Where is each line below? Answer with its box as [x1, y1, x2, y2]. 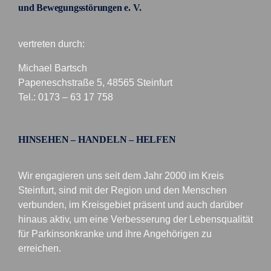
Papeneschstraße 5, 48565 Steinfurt [18, 77, 172, 88]
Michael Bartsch [18, 62, 87, 73]
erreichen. [18, 243, 61, 253]
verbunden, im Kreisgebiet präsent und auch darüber [18, 199, 243, 210]
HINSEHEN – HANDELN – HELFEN [18, 134, 176, 145]
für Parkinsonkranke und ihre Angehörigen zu [18, 228, 212, 239]
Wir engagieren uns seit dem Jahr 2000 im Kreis [18, 170, 224, 181]
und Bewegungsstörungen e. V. [18, 2, 142, 13]
